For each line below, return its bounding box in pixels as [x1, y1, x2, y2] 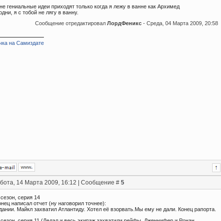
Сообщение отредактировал [35, 20, 107, 26]
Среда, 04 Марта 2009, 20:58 [147, 20, 218, 26]
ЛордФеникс [107, 20, 142, 26]
